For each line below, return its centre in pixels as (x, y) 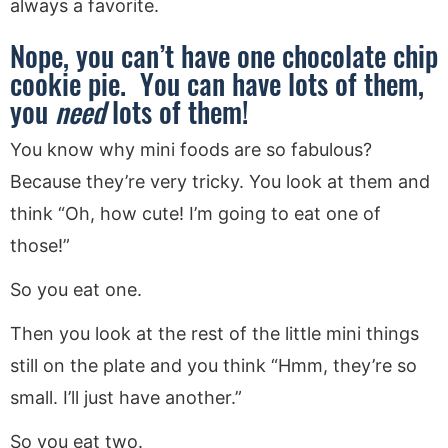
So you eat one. (76, 289)
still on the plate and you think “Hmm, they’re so (213, 365)
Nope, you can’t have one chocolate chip (224, 55)
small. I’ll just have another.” (126, 397)
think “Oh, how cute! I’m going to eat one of (195, 213)
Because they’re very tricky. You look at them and (220, 181)
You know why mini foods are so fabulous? (191, 149)
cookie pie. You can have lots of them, (217, 83)
